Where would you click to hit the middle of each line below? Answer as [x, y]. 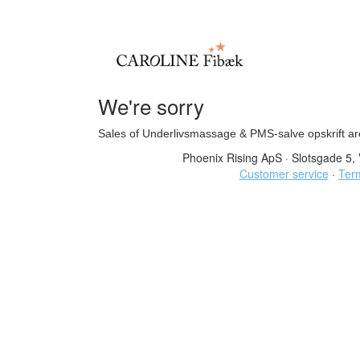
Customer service [284, 174]
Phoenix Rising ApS [234, 157]
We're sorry [151, 106]
